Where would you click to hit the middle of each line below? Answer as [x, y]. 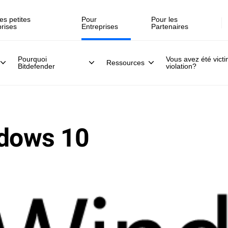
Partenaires [170, 26]
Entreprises [100, 26]
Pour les [165, 19]
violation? [181, 66]
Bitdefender [36, 66]
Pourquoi [32, 59]
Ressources [125, 63]
